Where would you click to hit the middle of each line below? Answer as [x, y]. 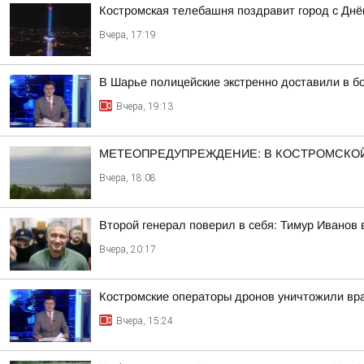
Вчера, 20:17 [128, 249]
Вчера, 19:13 [145, 106]
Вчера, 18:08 [128, 178]
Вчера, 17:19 [128, 35]
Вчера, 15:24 [145, 321]
